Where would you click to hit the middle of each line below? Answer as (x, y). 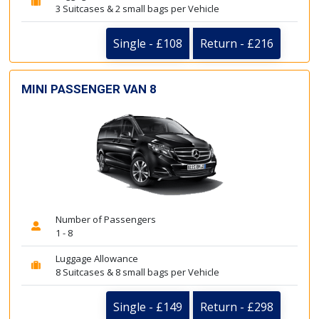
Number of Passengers (106, 219)
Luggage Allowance (97, 258)
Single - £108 (148, 43)
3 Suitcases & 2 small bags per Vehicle (137, 8)
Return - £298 (237, 307)
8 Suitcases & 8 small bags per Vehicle (137, 272)
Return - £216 (237, 43)
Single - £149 (148, 307)
